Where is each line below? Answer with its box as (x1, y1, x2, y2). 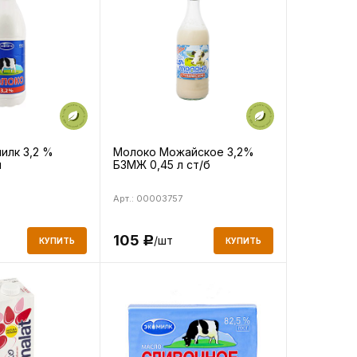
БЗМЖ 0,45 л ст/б (112, 157, 210, 171)
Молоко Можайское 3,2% (112, 144, 254, 159)
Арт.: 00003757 (112, 192, 182, 204)
